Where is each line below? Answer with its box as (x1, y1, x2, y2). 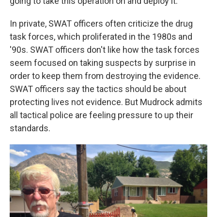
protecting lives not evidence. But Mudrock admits (10, 96, 202, 107)
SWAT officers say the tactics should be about (10, 83, 186, 94)
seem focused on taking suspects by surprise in (10, 57, 196, 68)
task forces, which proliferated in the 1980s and (10, 31, 192, 42)
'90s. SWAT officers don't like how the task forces (10, 44, 200, 55)
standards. (10, 123, 50, 133)
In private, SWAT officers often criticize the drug (10, 18, 193, 29)
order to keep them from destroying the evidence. (10, 70, 201, 81)
